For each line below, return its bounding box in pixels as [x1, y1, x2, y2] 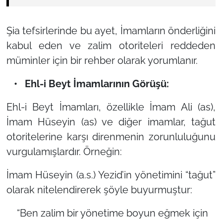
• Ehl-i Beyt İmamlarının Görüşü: [6, 77, 169, 90]
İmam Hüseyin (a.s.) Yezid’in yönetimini [6, 168, 186, 181]
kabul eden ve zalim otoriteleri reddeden [6, 39, 216, 52]
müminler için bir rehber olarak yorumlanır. [6, 54, 198, 66]
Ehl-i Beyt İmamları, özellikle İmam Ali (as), [6, 101, 216, 113]
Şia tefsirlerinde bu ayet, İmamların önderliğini [6, 24, 216, 37]
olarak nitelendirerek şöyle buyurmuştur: [6, 183, 192, 196]
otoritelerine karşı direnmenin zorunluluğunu [6, 130, 216, 143]
